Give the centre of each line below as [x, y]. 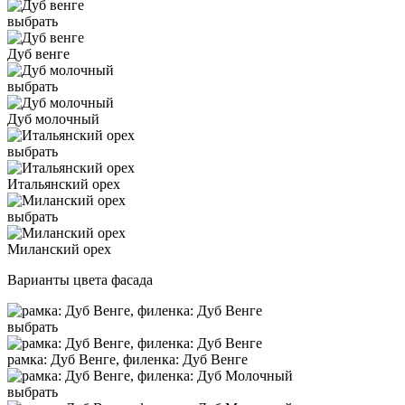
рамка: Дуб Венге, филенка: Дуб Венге [127, 359]
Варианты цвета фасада [80, 279]
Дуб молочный [53, 118]
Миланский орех [59, 249]
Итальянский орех [64, 184]
